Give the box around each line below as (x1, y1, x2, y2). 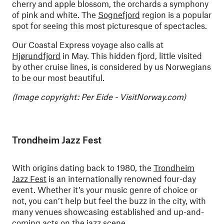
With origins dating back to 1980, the (12, 162, 153, 172)
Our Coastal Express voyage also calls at (12, 39, 163, 49)
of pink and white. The (12, 9, 98, 19)
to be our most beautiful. (12, 72, 104, 82)
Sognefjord (98, 9, 140, 19)
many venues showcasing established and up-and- (12, 206, 204, 216)
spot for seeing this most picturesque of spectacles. (12, 20, 207, 30)
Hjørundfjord (12, 50, 60, 60)
